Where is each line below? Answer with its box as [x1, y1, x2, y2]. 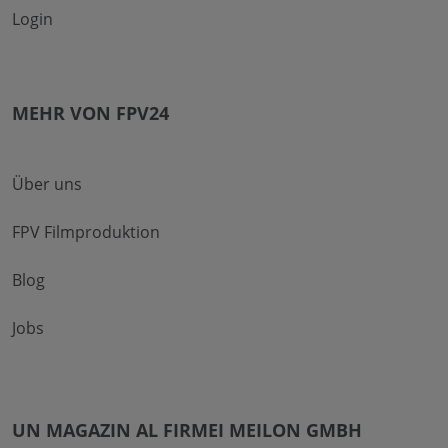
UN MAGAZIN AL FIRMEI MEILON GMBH [12, 417, 362, 442]
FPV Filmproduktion [12, 220, 160, 243]
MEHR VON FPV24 [12, 100, 169, 125]
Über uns [12, 172, 82, 195]
